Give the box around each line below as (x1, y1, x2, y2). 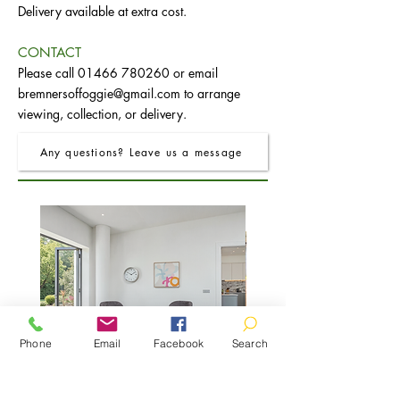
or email (170, 64, 218, 82)
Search (231, 336, 269, 350)
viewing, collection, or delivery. (18, 105, 187, 123)
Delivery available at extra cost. (18, 3, 187, 21)
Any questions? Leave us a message (39, 144, 243, 160)
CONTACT (18, 44, 81, 62)
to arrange (180, 85, 240, 103)
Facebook (153, 336, 204, 350)
